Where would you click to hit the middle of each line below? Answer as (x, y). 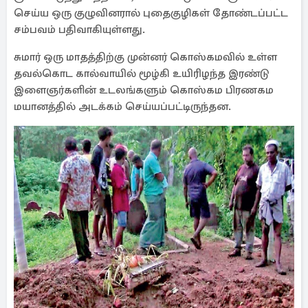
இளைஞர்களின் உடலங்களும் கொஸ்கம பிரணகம (144, 90)
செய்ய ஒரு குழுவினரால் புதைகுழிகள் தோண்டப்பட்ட (151, 13)
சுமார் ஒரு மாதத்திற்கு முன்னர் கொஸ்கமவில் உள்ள (145, 57)
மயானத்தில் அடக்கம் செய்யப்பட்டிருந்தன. (122, 107)
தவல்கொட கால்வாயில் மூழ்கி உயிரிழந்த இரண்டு (141, 74)
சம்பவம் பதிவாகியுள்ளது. (79, 30)
